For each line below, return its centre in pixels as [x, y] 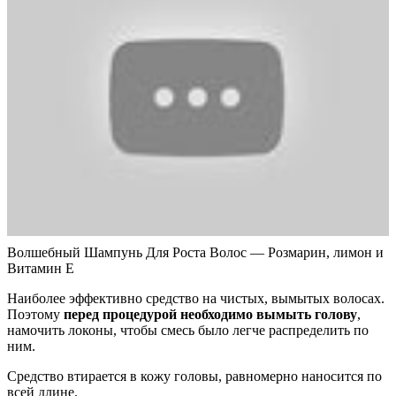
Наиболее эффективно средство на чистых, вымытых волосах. [196, 299]
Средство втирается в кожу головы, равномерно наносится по [194, 377]
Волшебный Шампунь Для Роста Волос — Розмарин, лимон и [195, 253]
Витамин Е [41, 269]
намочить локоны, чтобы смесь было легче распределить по [188, 331]
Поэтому [35, 315]
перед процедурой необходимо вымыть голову [210, 315]
